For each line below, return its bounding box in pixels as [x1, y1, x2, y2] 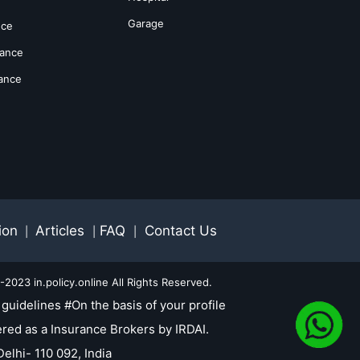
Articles [35, 223, 88, 239]
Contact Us [141, 223, 217, 239]
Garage [127, 17, 164, 31]
